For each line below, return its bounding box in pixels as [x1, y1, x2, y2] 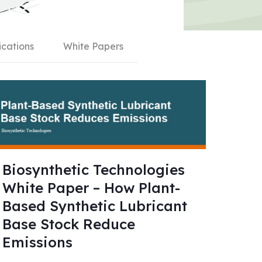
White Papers [63, 40, 123, 52]
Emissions [2, 233, 73, 251]
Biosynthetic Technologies [2, 160, 185, 178]
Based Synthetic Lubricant [2, 196, 187, 215]
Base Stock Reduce [2, 215, 135, 233]
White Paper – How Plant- [2, 178, 180, 196]
